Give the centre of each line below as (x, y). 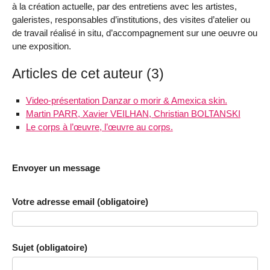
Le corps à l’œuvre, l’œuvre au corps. (99, 127)
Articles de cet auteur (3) (88, 74)
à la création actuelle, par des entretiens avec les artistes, (124, 7)
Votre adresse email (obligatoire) (80, 201)
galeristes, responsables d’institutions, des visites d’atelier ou (131, 20)
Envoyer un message (56, 168)
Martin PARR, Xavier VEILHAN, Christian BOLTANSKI (133, 113)
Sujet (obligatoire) (50, 248)
